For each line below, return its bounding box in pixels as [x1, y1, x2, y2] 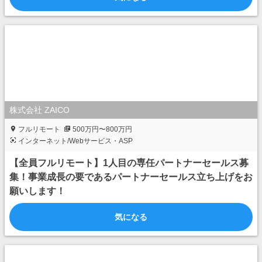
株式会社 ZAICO [9, 105, 70, 115]
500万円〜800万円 [73, 125, 132, 133]
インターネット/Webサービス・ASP [18, 137, 133, 145]
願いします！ [9, 186, 65, 196]
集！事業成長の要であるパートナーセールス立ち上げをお [9, 172, 253, 182]
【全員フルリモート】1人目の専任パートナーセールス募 [9, 158, 249, 168]
